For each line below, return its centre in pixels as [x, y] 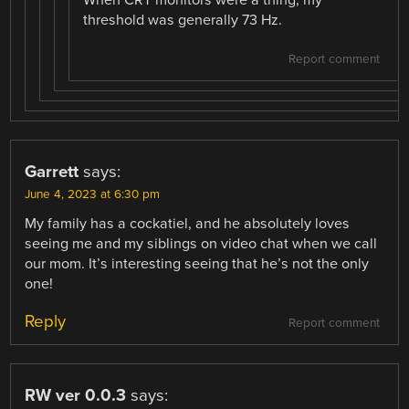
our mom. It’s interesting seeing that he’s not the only [197, 263]
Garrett [52, 171]
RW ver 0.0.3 [76, 395]
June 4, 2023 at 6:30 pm [93, 194]
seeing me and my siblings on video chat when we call [201, 243]
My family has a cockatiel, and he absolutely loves [188, 223]
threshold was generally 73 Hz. [183, 20]
